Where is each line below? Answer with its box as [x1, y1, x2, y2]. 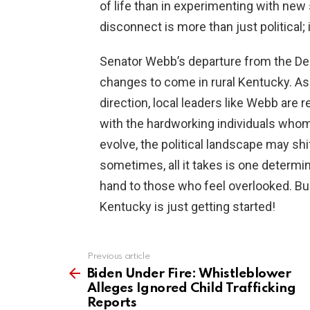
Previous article [87, 252, 150, 262]
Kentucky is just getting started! [100, 199, 275, 215]
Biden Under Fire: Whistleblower [87, 267, 291, 281]
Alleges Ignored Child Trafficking [87, 282, 296, 295]
